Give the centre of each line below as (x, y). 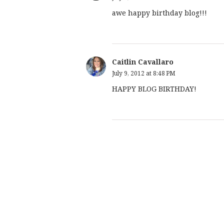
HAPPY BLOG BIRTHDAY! (154, 88)
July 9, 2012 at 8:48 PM (144, 73)
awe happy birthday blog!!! (159, 12)
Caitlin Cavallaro (143, 61)
